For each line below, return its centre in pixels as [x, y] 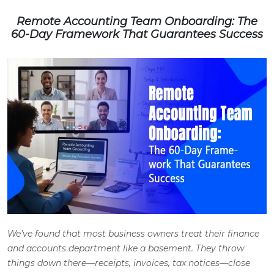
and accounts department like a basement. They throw [126, 248]
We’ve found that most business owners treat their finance [133, 233]
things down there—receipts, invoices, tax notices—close [129, 263]
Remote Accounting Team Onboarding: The [137, 22]
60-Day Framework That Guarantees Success [137, 35]
